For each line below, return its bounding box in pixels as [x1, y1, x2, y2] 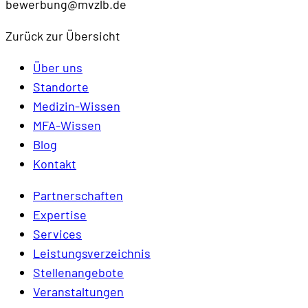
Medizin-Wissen [33, 98, 120, 114]
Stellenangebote [33, 265, 124, 280]
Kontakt [33, 156, 76, 172]
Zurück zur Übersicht [5, 28, 120, 44]
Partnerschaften [33, 188, 123, 203]
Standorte [33, 79, 89, 95]
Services [33, 226, 82, 242]
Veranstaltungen [33, 284, 124, 300]
